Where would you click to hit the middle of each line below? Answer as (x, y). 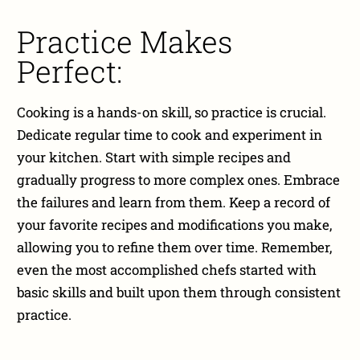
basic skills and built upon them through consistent (179, 292)
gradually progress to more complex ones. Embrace (179, 179)
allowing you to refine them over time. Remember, (175, 247)
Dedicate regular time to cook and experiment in (170, 134)
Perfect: (70, 71)
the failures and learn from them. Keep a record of (174, 202)
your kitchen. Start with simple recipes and (154, 157)
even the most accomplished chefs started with (167, 269)
